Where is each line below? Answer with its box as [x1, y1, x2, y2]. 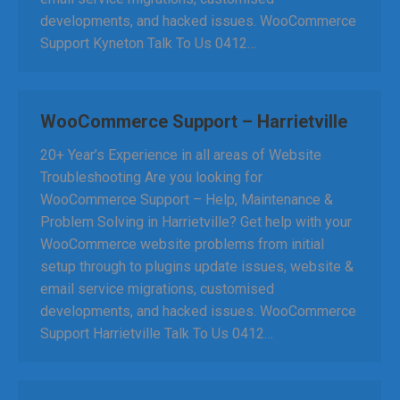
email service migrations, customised [40, 280, 274, 297]
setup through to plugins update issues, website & [40, 258, 354, 275]
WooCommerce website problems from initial [40, 236, 324, 253]
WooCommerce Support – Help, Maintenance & [40, 191, 333, 208]
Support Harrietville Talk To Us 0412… [40, 325, 273, 342]
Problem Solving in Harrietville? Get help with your [40, 213, 352, 230]
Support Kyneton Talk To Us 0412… [40, 35, 256, 52]
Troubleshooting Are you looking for [40, 169, 262, 186]
